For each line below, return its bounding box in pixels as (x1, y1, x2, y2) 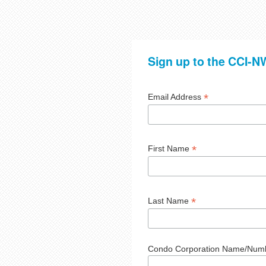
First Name (148, 144, 192, 154)
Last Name (148, 195, 191, 205)
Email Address (148, 92, 204, 102)
